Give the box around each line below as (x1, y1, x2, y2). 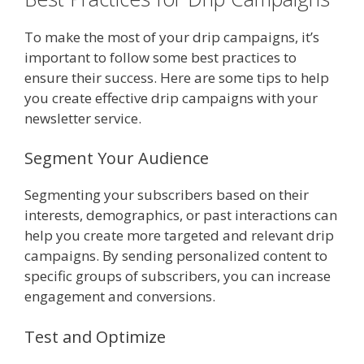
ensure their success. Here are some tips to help (24, 67, 329, 87)
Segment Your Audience (24, 147, 209, 170)
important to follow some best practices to (24, 47, 297, 67)
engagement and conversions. (24, 287, 215, 306)
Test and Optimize (24, 325, 166, 348)
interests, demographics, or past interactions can (24, 206, 337, 225)
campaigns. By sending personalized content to (24, 246, 327, 266)
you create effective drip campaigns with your (24, 88, 318, 107)
